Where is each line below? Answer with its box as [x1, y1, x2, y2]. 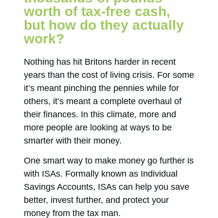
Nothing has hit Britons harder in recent [24, 57, 176, 67]
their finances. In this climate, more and [24, 109, 176, 120]
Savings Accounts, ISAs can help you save [24, 182, 189, 192]
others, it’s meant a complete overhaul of [24, 96, 182, 107]
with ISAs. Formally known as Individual [24, 169, 178, 179]
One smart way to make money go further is [24, 156, 194, 166]
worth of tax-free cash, [24, 4, 170, 19]
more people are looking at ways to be [24, 123, 172, 133]
